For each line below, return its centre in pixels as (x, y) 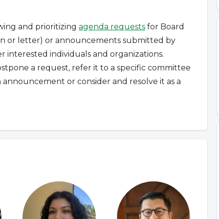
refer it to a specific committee (130, 68)
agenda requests (112, 27)
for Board (165, 27)
